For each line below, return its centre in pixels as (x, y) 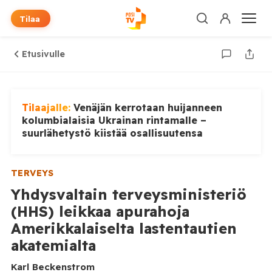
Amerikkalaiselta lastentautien (124, 228)
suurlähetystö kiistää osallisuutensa (112, 133)
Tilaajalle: (47, 107)
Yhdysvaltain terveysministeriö (128, 194)
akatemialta (53, 245)
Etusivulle (43, 54)
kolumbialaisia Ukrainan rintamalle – (114, 120)
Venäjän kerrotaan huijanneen (148, 107)
